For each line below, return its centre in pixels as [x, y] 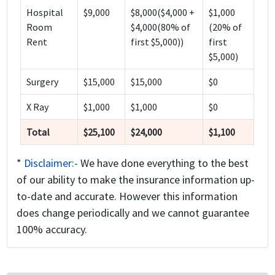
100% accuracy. [52, 230]
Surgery [42, 82]
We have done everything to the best [165, 163]
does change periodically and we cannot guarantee [133, 213]
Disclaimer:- [52, 163]
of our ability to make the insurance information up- [136, 180]
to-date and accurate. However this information [127, 196]
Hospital [45, 13]
